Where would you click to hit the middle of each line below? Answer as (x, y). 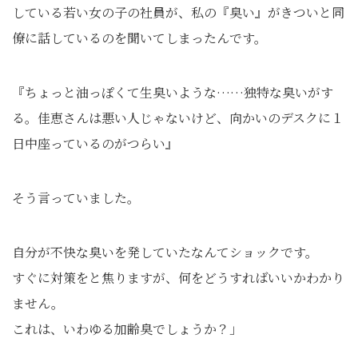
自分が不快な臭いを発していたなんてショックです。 (165, 252)
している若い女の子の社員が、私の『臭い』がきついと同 (178, 12)
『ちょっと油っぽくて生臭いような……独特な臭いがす (173, 92)
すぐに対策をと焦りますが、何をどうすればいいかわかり (178, 278)
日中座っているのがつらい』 (95, 143)
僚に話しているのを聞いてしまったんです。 (139, 38)
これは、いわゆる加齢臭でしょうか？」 (127, 329)
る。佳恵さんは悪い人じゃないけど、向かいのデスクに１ (178, 118)
